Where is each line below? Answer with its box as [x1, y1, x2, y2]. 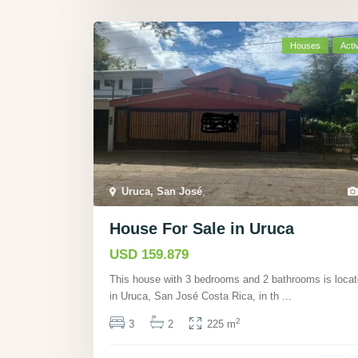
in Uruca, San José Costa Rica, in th [109, 289, 282, 302]
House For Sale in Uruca [109, 219, 294, 237]
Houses [290, 41, 320, 51]
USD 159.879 [109, 246, 189, 262]
